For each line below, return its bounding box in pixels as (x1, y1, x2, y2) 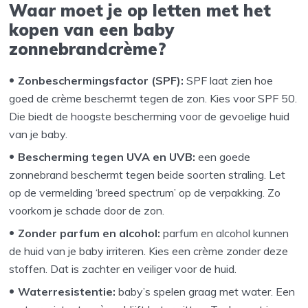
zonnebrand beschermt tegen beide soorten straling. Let (9, 168, 286, 182)
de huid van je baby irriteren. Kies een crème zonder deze (9, 244, 289, 258)
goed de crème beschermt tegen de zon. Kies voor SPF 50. (9, 91, 298, 106)
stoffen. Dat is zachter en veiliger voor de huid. (9, 262, 237, 276)
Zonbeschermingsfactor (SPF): (18, 74, 184, 88)
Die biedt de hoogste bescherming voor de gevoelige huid (9, 109, 290, 124)
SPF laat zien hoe (184, 74, 274, 88)
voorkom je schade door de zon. (9, 203, 165, 218)
